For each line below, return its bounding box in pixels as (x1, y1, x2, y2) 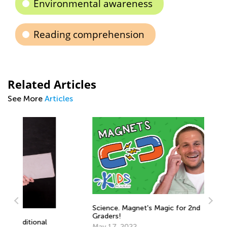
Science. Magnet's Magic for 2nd (45, 203, 154, 212)
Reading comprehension (33, 28, 144, 41)
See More (8, 94, 45, 103)
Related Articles (8, 77, 96, 92)
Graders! (45, 211, 74, 220)
